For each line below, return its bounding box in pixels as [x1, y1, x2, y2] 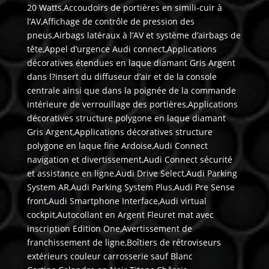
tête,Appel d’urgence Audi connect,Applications [26, 43, 217, 55]
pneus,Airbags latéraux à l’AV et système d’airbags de [26, 29, 241, 41]
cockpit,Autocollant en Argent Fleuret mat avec [26, 209, 214, 221]
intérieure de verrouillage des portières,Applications [26, 98, 238, 110]
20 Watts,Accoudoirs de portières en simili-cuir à [26, 2, 222, 14]
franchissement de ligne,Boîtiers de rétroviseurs [26, 237, 221, 249]
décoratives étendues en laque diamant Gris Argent [26, 57, 235, 69]
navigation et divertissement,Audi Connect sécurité [26, 154, 232, 166]
